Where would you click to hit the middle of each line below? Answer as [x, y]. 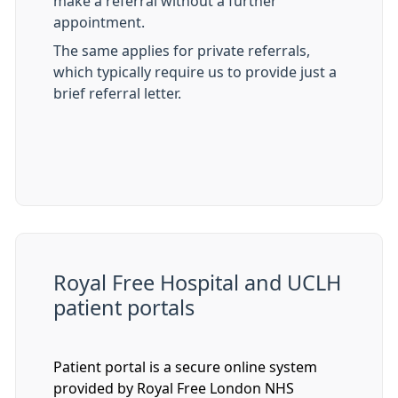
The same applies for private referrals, [182, 51]
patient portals [124, 308]
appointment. [99, 22]
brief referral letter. [119, 93]
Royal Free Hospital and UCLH [197, 283]
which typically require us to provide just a [195, 72]
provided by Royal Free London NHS [174, 388]
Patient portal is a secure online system [185, 367]
